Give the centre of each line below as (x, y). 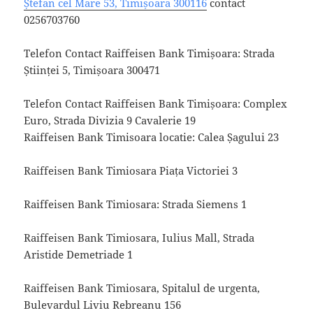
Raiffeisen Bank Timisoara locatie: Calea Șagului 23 (152, 137)
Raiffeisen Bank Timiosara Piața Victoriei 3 (131, 170)
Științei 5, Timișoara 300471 (92, 70)
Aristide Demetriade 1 (79, 254)
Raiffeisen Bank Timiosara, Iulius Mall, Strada (139, 237)
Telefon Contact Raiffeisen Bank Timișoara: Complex (156, 103)
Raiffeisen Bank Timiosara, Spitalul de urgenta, (142, 287)
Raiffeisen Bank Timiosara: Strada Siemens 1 (136, 204)
